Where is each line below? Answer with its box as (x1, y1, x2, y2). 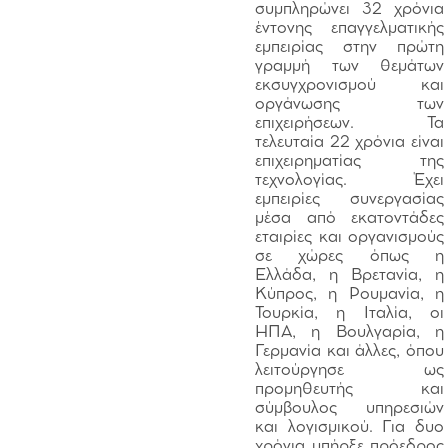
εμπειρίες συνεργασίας (255, 192, 444, 207)
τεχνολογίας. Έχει (255, 173, 444, 188)
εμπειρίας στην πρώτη (255, 40, 444, 55)
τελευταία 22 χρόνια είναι (255, 135, 444, 150)
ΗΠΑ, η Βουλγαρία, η (255, 325, 444, 340)
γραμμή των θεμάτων (255, 59, 444, 74)
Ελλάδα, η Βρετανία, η (255, 268, 444, 283)
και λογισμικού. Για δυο (255, 420, 444, 435)
